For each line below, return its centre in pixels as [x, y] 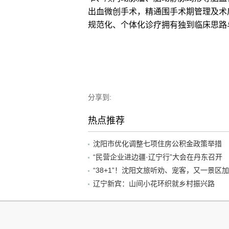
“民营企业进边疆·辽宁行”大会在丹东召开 [158, 157]
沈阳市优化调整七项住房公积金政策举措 [157, 144]
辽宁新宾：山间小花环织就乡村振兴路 [154, 184]
